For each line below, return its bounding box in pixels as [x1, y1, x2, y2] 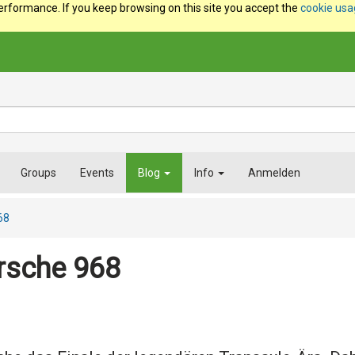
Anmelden [248, 166, 300, 179]
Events [80, 166, 114, 179]
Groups [21, 166, 56, 179]
